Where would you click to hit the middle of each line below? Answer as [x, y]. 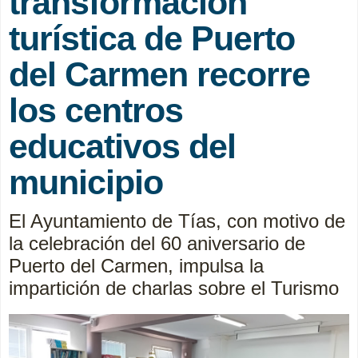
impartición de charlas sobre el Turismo [174, 288]
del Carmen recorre [159, 74]
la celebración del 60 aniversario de [157, 243]
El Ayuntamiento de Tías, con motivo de [177, 221]
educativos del [122, 146]
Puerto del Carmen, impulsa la [136, 265]
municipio [86, 182]
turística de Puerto [152, 38]
